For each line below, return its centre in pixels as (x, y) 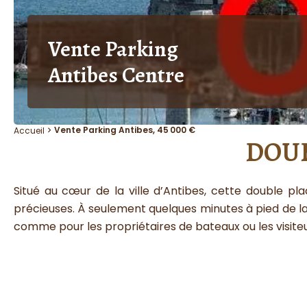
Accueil (29, 130)
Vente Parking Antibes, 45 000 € (125, 130)
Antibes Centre (116, 75)
